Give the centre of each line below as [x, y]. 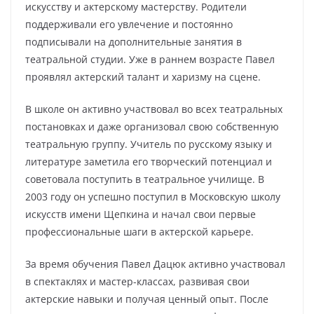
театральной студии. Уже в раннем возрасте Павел [150, 59]
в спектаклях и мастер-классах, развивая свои [137, 281]
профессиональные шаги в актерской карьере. [139, 232]
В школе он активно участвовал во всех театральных [154, 109]
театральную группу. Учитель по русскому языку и [149, 144]
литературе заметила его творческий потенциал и [149, 162]
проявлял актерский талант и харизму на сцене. [143, 77]
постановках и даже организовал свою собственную [152, 127]
